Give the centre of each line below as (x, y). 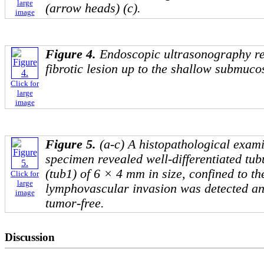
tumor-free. (75, 203)
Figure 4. (72, 54)
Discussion (30, 237)
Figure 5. (72, 144)
